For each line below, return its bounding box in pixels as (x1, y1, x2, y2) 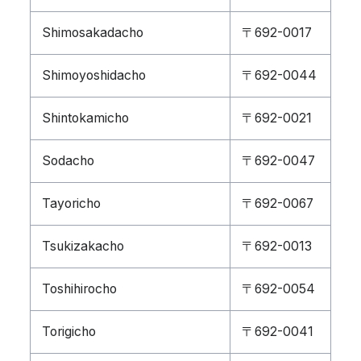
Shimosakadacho (42, 25, 143, 40)
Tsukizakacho (42, 239, 124, 254)
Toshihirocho (42, 281, 117, 297)
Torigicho (42, 324, 96, 339)
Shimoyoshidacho (42, 68, 146, 83)
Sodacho (42, 153, 94, 168)
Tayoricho (42, 196, 101, 211)
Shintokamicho (42, 110, 129, 126)
